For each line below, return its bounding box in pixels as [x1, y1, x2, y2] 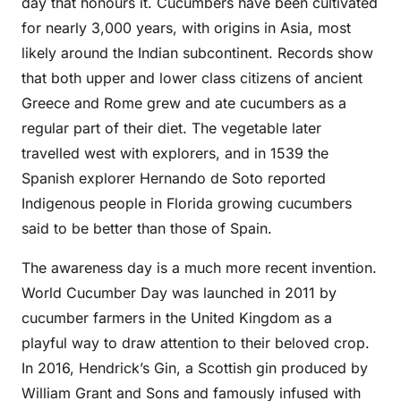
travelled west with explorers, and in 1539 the [21, 144, 328, 162]
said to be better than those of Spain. [21, 219, 272, 237]
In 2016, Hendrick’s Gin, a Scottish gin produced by [21, 359, 368, 377]
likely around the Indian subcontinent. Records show [21, 44, 373, 62]
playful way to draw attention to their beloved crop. [21, 334, 370, 352]
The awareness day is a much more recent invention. [21, 259, 377, 277]
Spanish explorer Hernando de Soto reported [21, 169, 326, 187]
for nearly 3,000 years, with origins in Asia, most [21, 19, 351, 37]
